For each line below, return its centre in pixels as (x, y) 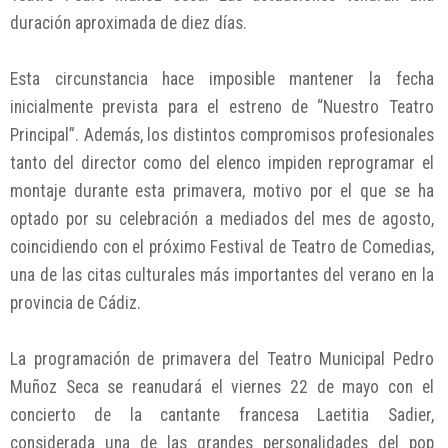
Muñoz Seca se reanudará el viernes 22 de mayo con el (222, 386)
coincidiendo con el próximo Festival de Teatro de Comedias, (222, 246)
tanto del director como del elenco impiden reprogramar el (222, 162)
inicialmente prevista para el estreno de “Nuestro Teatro (222, 106)
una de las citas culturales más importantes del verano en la (222, 274)
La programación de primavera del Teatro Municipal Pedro (222, 358)
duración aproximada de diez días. (128, 22)
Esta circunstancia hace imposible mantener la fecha (222, 78)
